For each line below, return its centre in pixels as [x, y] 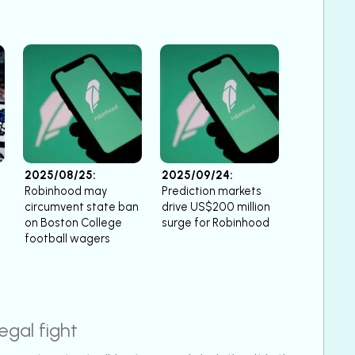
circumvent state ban [82, 206]
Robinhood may [66, 191]
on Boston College [73, 222]
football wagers [67, 238]
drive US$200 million [216, 206]
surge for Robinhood [216, 222]
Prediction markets [212, 191]
